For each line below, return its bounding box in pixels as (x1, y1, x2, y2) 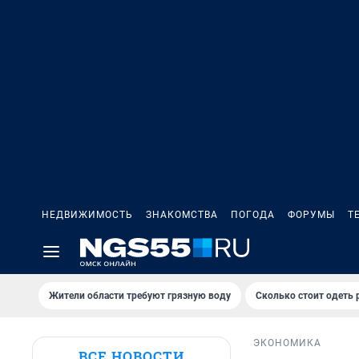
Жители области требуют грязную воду (49, 290, 231, 301)
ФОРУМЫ (288, 209, 335, 220)
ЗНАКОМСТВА (146, 209, 218, 220)
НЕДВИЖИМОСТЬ (42, 209, 133, 220)
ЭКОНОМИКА (253, 337, 321, 349)
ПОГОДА (231, 209, 275, 220)
